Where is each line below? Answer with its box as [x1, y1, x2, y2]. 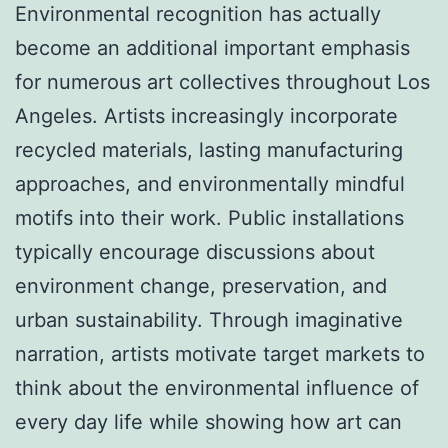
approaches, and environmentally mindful [15, 171, 405, 196]
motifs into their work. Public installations [15, 205, 404, 230]
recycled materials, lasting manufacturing [15, 137, 403, 162]
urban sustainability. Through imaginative [15, 307, 403, 332]
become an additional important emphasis [15, 35, 410, 60]
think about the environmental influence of [15, 375, 419, 400]
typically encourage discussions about [15, 239, 375, 264]
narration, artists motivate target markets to [15, 341, 425, 366]
